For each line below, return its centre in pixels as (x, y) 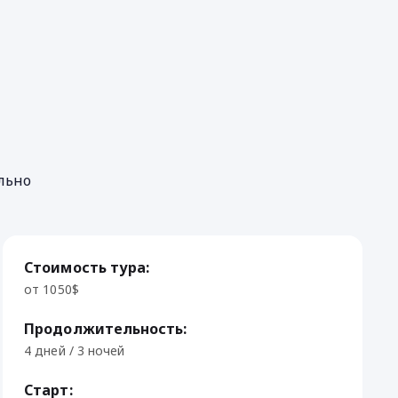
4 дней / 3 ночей (74, 350)
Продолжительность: (106, 329)
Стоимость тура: (87, 267)
